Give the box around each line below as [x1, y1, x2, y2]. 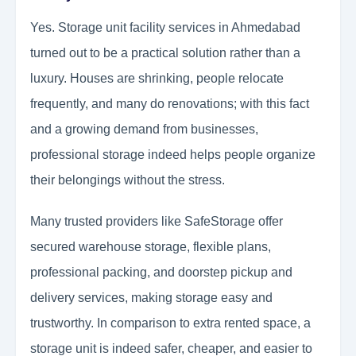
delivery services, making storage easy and [30, 291, 273, 305]
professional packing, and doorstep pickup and [30, 265, 292, 280]
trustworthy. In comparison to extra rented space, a [30, 316, 311, 331]
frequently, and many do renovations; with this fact [30, 97, 309, 111]
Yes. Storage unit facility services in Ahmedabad [30, 21, 300, 35]
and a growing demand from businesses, [30, 122, 258, 137]
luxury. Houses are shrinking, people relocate [30, 72, 284, 86]
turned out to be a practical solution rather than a [30, 46, 300, 60]
